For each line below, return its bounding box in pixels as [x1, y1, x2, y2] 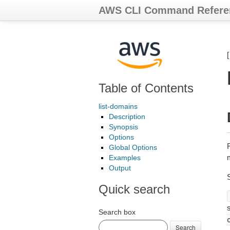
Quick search [99, 182, 170, 196]
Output [109, 164, 131, 172]
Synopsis [109, 123, 138, 131]
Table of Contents [99, 81, 194, 95]
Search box [99, 208, 136, 216]
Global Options [109, 143, 157, 151]
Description [109, 112, 145, 121]
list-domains [99, 102, 138, 110]
